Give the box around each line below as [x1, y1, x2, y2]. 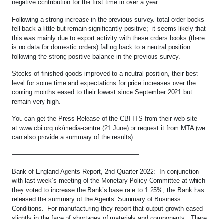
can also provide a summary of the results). [12, 133, 135, 141]
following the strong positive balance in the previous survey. [12, 52, 180, 60]
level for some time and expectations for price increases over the [12, 79, 196, 87]
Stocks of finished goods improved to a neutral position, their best [12, 69, 198, 77]
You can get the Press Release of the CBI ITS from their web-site [12, 114, 197, 122]
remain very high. [12, 97, 61, 105]
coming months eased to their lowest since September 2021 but [12, 88, 192, 96]
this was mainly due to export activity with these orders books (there [12, 34, 205, 42]
